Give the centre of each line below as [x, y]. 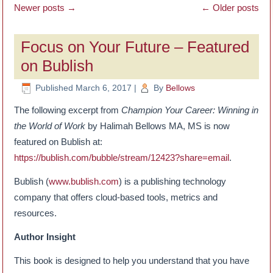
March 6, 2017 [104, 87]
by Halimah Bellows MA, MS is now [158, 126]
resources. [36, 213]
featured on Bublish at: [58, 142]
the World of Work [50, 126]
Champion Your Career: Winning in [190, 110]
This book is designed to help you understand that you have [132, 261]
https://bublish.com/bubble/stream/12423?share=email [122, 158]
